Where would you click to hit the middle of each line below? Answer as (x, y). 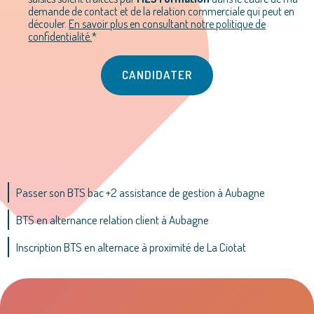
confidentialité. (60, 37)
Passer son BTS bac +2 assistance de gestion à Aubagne (141, 192)
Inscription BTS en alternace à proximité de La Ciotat (131, 247)
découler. (49, 24)
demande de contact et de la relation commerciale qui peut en (162, 12)
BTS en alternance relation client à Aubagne (113, 219)
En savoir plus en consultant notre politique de (168, 24)
